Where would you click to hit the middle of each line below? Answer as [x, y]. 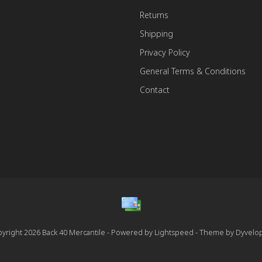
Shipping [156, 34]
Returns [154, 15]
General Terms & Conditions [193, 71]
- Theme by [215, 232]
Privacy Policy [165, 52]
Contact [155, 90]
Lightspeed [174, 232]
